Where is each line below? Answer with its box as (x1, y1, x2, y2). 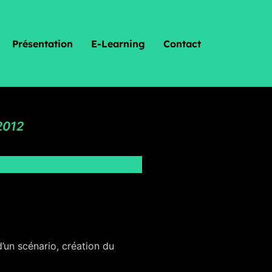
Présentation (12, 37, 73, 50)
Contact (163, 37, 201, 50)
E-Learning (91, 37, 145, 50)
